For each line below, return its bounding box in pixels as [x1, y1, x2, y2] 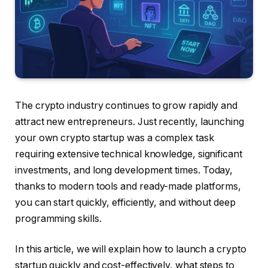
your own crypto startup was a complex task [15, 132, 214, 144]
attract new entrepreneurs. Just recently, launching [15, 115, 244, 127]
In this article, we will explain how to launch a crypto [15, 243, 246, 255]
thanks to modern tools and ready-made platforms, [15, 180, 242, 192]
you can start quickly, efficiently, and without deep [15, 196, 236, 208]
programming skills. [15, 212, 102, 224]
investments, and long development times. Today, [15, 164, 233, 176]
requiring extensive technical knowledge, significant [15, 148, 242, 160]
